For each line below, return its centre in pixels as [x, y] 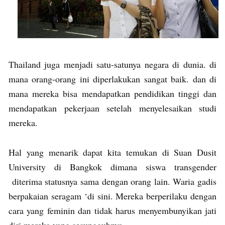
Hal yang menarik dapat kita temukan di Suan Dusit [113, 152]
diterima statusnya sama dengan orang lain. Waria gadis [113, 181]
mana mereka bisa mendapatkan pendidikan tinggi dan [113, 93]
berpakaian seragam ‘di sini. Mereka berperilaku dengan [113, 196]
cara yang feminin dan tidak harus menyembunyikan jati [113, 210]
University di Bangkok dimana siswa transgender [113, 166]
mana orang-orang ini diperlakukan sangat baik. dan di [113, 79]
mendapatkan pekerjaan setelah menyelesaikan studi [113, 108]
